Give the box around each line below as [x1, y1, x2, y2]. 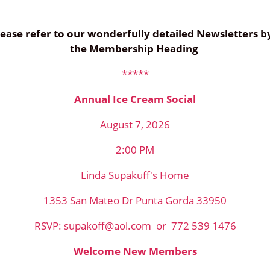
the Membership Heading [69, 42, 201, 55]
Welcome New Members [73, 244, 197, 258]
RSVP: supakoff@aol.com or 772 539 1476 [34, 219, 236, 233]
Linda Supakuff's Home [81, 168, 189, 182]
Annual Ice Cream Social [74, 92, 196, 106]
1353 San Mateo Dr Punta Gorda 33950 [43, 193, 227, 207]
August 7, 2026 [100, 118, 170, 131]
